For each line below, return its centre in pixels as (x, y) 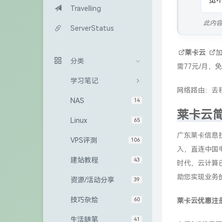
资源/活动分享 (92, 180)
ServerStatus (92, 28)
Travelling (86, 8)
